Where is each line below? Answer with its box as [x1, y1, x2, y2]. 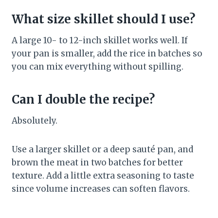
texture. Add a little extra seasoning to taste [12, 170, 194, 182]
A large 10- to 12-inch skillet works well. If [12, 35, 188, 46]
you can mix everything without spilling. [12, 61, 183, 73]
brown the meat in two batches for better [12, 157, 183, 168]
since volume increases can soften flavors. [12, 183, 190, 195]
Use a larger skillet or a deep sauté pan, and [12, 144, 193, 155]
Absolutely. [12, 115, 57, 127]
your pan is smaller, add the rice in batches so [12, 48, 202, 59]
